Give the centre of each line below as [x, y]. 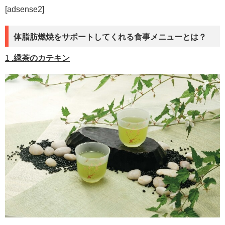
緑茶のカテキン [42, 58]
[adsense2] [25, 10]
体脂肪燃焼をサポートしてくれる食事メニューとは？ [110, 37]
